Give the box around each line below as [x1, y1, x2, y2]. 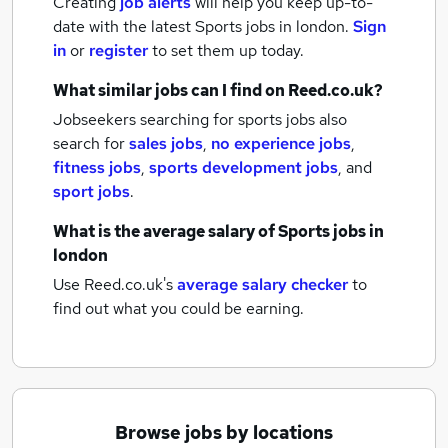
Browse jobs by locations [115, 421, 333, 444]
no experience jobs [211, 133, 351, 154]
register [89, 40, 148, 61]
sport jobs [53, 181, 130, 202]
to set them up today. [152, 40, 304, 61]
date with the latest [53, 16, 191, 37]
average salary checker [177, 274, 348, 295]
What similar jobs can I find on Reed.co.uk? [53, 80, 383, 101]
